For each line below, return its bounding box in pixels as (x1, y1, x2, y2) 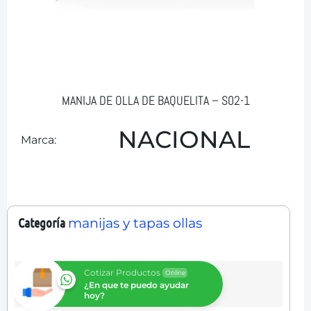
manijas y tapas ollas (68, 215, 202, 231)
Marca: (21, 133, 56, 146)
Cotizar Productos (84, 267, 160, 278)
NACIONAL (117, 125, 250, 154)
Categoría (18, 215, 65, 230)
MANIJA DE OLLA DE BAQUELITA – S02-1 (61, 92, 250, 108)
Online (165, 269, 185, 276)
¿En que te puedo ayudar (84, 280, 189, 290)
